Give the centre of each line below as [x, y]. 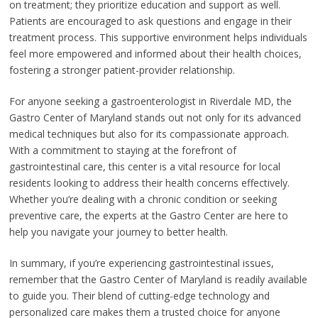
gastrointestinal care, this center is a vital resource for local [144, 166]
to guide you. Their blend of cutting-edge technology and [139, 295]
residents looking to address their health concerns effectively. [149, 182]
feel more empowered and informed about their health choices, [155, 53]
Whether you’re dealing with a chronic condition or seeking [143, 199]
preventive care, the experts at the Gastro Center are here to [148, 215]
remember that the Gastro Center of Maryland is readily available [158, 279]
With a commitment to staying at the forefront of [122, 150]
